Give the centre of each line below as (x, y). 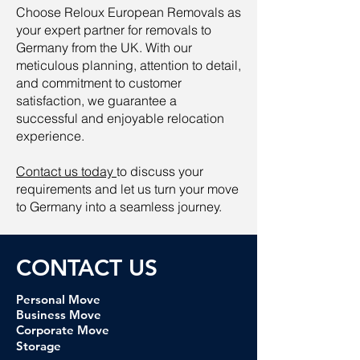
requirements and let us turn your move (127, 189)
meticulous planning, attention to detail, (129, 65)
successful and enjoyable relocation (120, 118)
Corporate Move (63, 330)
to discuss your (160, 171)
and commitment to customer (99, 83)
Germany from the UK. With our (104, 47)
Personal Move (58, 299)
